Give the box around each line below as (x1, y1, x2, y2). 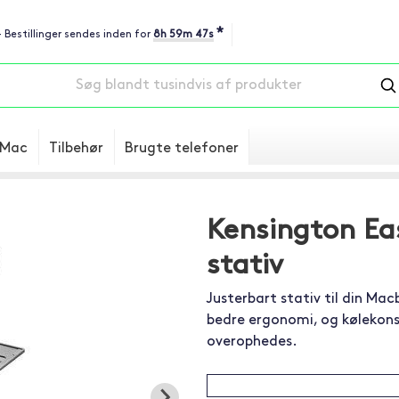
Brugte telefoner (125, 142, 239, 156)
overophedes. (206, 335, 297, 349)
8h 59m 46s (153, 29, 215, 40)
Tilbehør (49, 142, 103, 156)
